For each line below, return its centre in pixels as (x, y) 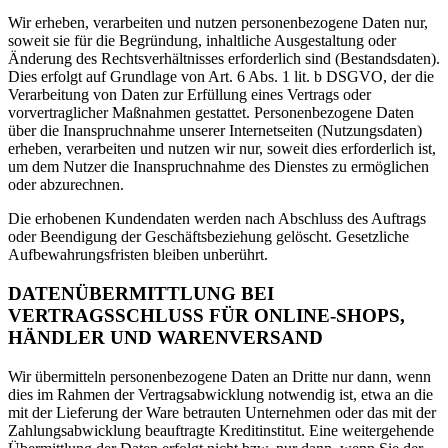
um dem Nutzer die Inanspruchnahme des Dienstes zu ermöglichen (218, 167)
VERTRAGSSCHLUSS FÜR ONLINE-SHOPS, (206, 316)
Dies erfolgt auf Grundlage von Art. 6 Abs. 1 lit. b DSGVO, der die (221, 77)
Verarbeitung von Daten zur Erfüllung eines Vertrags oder (189, 95)
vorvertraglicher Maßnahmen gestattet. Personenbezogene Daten (211, 113)
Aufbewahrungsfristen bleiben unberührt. (138, 255)
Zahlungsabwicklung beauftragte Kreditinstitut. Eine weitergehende (221, 430)
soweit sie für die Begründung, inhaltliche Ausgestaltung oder (202, 41)
